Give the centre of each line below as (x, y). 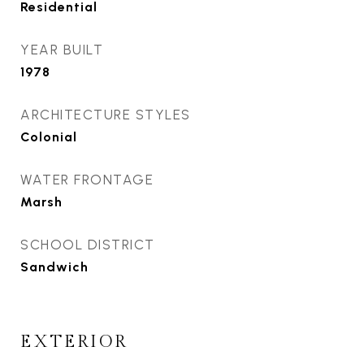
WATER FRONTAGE (87, 180)
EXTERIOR (74, 342)
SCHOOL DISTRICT (88, 245)
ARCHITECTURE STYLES (106, 115)
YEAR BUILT (62, 50)
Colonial (49, 137)
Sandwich (54, 267)
